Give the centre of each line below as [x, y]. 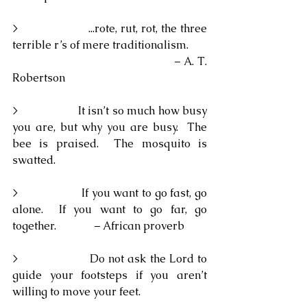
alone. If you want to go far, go [110, 209]
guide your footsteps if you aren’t [110, 275]
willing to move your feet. [76, 292]
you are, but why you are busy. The [110, 127]
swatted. [34, 160]
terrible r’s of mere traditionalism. [100, 45]
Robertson [39, 78]
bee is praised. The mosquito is [110, 144]
